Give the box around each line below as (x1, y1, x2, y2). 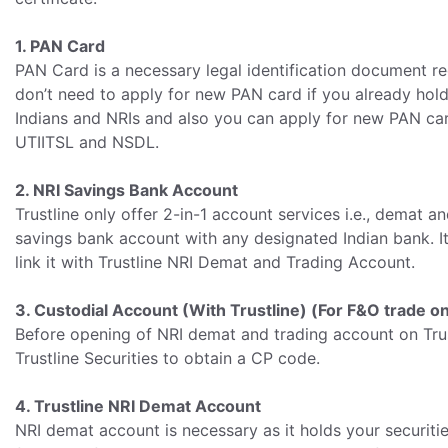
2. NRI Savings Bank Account (15, 180, 238, 200)
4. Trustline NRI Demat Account (15, 396, 261, 416)
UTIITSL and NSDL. (15, 132, 159, 152)
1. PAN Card (15, 36, 105, 56)
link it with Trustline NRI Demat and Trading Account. (15, 252, 415, 272)
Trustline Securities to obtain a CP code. (15, 348, 320, 368)
